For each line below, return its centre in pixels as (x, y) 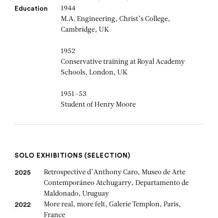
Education (31, 9)
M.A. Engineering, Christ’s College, (116, 19)
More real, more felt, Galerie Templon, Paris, (112, 205)
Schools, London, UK (94, 73)
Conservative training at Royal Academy (123, 62)
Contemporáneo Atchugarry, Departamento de (116, 183)
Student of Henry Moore (98, 105)
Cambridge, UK (85, 30)
